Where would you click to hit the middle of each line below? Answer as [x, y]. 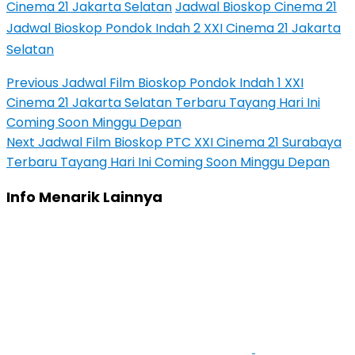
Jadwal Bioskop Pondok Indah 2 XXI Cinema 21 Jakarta [174, 28]
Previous [32, 83]
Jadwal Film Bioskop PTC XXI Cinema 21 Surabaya [188, 142]
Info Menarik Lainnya [84, 197]
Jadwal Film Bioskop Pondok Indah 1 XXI [181, 83]
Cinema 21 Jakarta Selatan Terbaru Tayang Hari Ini [163, 103]
